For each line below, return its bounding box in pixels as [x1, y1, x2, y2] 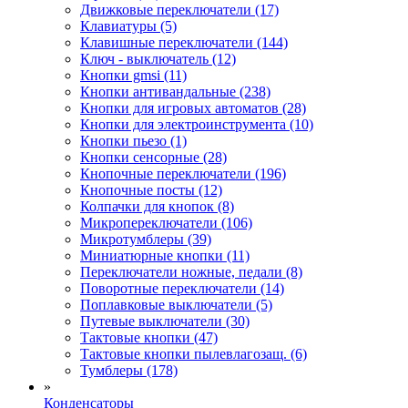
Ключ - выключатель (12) [80, 50, 236, 66]
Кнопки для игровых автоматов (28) [80, 99, 306, 116]
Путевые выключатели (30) [80, 312, 250, 329]
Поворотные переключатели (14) [80, 280, 284, 296]
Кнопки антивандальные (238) [80, 83, 270, 99]
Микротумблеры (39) [80, 230, 211, 247]
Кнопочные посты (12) [80, 181, 222, 198]
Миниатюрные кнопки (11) [80, 247, 250, 263]
